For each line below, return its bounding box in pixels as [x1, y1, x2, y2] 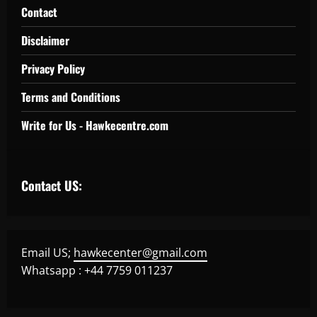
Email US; [21, 244, 74, 260]
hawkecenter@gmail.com [74, 244, 207, 260]
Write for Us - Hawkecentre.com [21, 116, 168, 134]
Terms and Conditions [21, 88, 120, 105]
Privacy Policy [21, 59, 85, 77]
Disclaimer [21, 31, 69, 49]
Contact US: [21, 175, 82, 195]
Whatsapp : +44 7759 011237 [21, 262, 173, 278]
